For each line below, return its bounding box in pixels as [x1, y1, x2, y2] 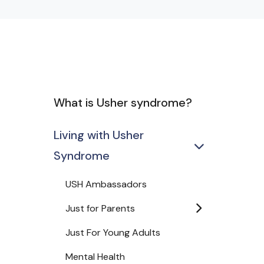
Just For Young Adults [65, 226, 160, 239]
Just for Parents [65, 202, 135, 214]
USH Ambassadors [65, 178, 147, 190]
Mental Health [65, 250, 125, 263]
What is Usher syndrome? [54, 95, 192, 110]
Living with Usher [54, 127, 144, 143]
